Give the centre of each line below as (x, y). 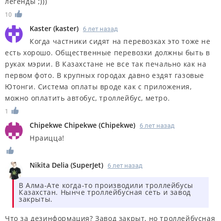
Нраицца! (47, 138)
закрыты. (36, 199)
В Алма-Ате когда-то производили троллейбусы (106, 185)
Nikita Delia (49, 165)
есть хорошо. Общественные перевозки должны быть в (108, 53)
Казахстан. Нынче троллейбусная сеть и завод (105, 192)
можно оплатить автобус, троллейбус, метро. (88, 98)
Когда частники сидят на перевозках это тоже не (120, 41)
